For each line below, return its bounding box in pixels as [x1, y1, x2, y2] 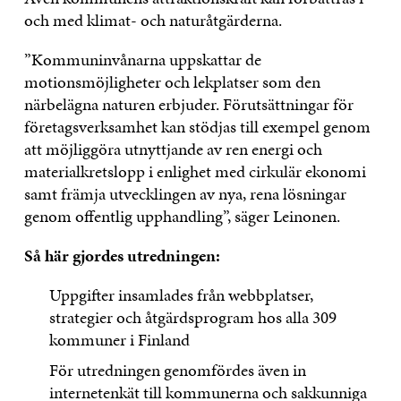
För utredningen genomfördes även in [49, 358, 307, 383]
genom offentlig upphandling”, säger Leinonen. [23, 203, 340, 228]
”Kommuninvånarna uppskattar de [23, 47, 261, 72]
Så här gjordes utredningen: [23, 243, 220, 268]
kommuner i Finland [49, 327, 191, 352]
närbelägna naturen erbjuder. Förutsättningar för [23, 91, 354, 116]
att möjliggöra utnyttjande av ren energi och [23, 136, 322, 161]
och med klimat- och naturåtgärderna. [23, 7, 282, 32]
